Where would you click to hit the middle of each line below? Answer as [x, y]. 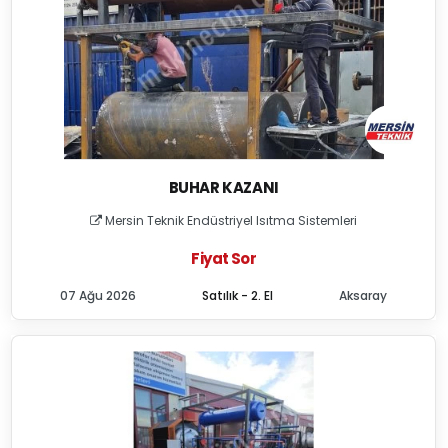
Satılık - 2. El [238, 295]
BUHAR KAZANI [223, 187]
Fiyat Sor [223, 258]
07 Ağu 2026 [98, 295]
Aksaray [363, 295]
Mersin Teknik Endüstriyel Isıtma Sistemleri [230, 220]
